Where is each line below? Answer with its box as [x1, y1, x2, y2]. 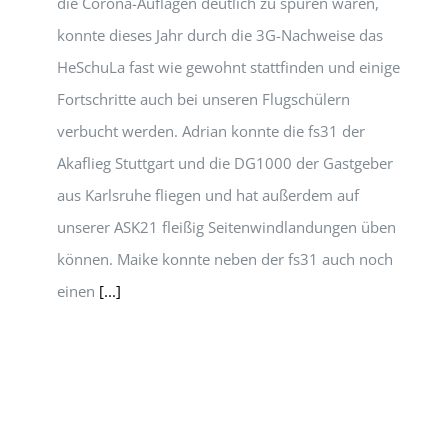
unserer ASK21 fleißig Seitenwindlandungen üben [57, 217, 396, 237]
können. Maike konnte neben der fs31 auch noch [57, 249, 393, 269]
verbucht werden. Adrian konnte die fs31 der [57, 121, 365, 141]
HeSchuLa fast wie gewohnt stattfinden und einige [57, 57, 400, 77]
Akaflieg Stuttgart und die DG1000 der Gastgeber [57, 153, 393, 173]
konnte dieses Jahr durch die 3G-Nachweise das [57, 25, 383, 45]
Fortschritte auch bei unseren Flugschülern [57, 89, 350, 109]
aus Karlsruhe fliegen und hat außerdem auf [57, 185, 359, 205]
